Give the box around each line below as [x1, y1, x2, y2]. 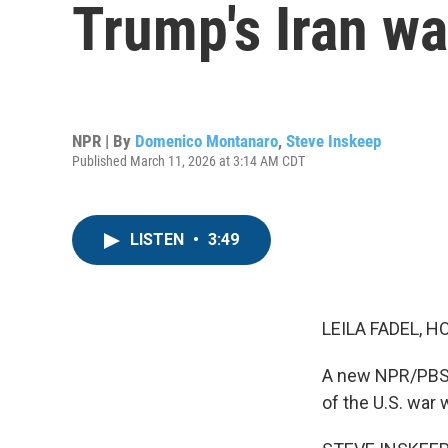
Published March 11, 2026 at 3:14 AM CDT [72, 152, 305, 169]
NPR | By [72, 130, 135, 151]
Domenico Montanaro [135, 130, 278, 151]
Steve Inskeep [286, 130, 381, 151]
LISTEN [130, 230, 188, 249]
